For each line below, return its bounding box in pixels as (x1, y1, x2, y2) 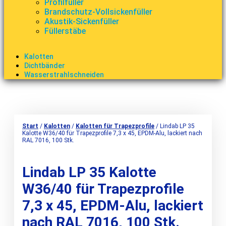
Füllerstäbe (44, 26, 86, 36)
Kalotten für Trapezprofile (76, 122, 154, 130)
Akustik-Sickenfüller (44, 16, 119, 26)
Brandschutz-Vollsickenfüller (44, 7, 152, 17)
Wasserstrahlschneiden (24, 70, 104, 79)
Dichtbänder (24, 61, 65, 70)
